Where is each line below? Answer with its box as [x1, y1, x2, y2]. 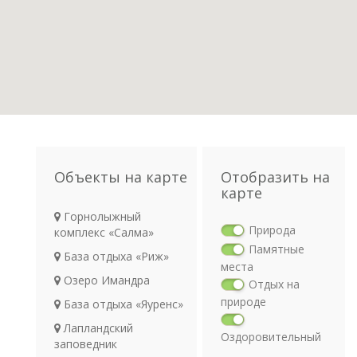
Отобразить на [220, 167, 330, 186]
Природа [248, 222, 296, 237]
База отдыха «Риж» [61, 249, 169, 264]
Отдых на [248, 277, 300, 292]
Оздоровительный [220, 329, 321, 344]
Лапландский [61, 320, 133, 335]
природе [220, 294, 266, 309]
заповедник [54, 336, 117, 351]
